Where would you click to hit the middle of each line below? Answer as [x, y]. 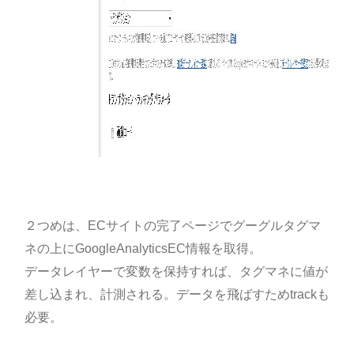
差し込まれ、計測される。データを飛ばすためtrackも [177, 294]
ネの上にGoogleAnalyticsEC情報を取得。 [143, 249]
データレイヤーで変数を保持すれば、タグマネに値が [176, 271]
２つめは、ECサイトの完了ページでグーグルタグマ [172, 226]
